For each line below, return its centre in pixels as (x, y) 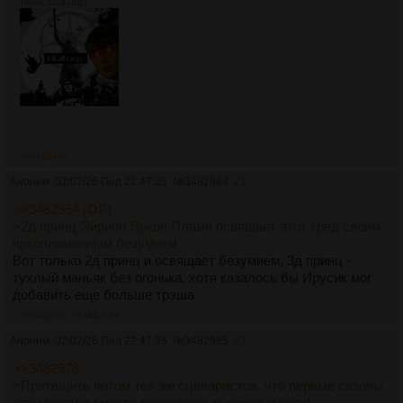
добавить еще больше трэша (103, 295)
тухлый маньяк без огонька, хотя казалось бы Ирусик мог (192, 278)
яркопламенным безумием (95, 244)
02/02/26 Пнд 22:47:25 (111, 182)
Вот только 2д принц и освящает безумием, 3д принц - (182, 261)
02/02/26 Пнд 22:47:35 (111, 341)
